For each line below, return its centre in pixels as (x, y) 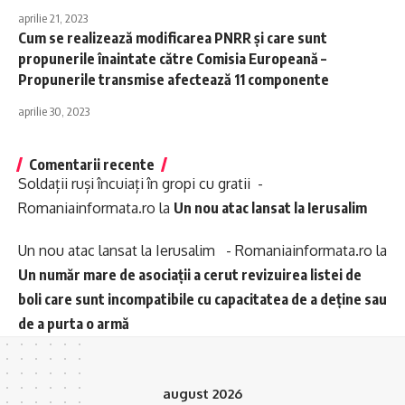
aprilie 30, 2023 (54, 112)
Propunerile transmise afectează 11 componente (174, 80)
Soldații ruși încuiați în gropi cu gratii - (141, 184)
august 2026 (202, 394)
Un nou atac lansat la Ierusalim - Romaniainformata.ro (195, 251)
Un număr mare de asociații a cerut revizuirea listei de (190, 275)
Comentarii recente (92, 165)
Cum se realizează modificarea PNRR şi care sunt (173, 38)
